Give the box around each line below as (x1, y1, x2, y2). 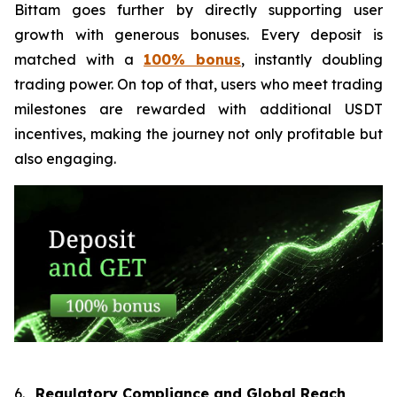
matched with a (14, 50, 144, 68)
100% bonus (144, 50, 241, 68)
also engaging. (14, 149, 116, 167)
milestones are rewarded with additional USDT (14, 99, 383, 118)
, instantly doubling (241, 50, 383, 68)
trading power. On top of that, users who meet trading (14, 74, 383, 93)
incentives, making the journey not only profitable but (14, 124, 383, 143)
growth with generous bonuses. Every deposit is (14, 25, 383, 43)
